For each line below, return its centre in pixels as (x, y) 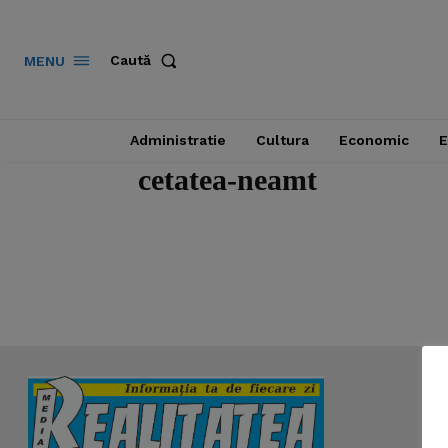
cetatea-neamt (227, 180)
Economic (373, 140)
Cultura (282, 140)
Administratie (177, 140)
